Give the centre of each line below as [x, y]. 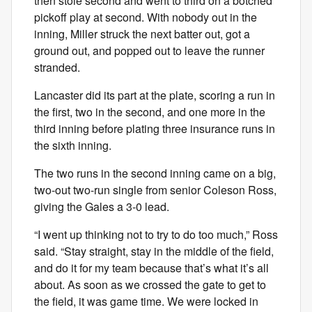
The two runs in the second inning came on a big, [155, 173]
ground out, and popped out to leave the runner [149, 50]
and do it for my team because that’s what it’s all [151, 268]
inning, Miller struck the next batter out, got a [142, 34]
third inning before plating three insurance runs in [155, 128]
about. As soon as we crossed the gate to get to [150, 284]
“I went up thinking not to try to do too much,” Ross [156, 234]
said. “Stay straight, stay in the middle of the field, [154, 251]
